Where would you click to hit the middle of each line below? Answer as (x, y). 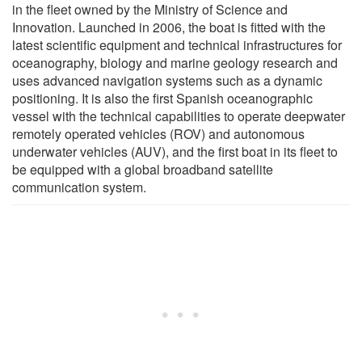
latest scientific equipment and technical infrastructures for (177, 44)
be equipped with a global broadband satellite (143, 169)
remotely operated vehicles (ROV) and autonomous (158, 133)
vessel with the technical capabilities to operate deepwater (179, 116)
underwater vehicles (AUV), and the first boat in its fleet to (175, 151)
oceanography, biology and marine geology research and (175, 62)
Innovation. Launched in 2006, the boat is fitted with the (169, 27)
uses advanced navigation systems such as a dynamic (167, 80)
